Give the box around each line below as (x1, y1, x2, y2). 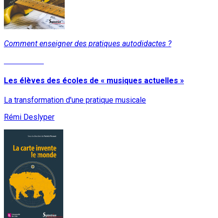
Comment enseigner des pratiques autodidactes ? (4, 39, 171, 49)
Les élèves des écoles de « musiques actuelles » (4, 75, 184, 85)
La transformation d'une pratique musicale (4, 95, 146, 105)
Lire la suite (4, 56, 44, 66)
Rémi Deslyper (4, 112, 54, 122)
